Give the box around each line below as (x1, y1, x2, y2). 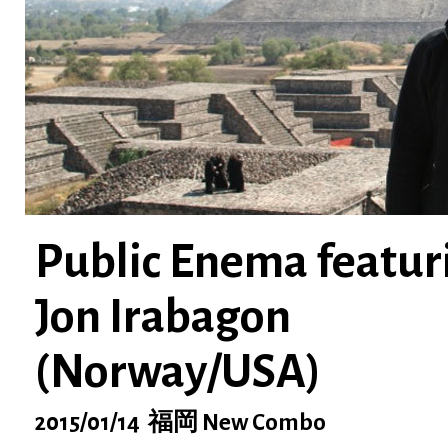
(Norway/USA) (35, 347, 321, 397)
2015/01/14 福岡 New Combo (35, 410, 326, 435)
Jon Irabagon (35, 292, 291, 342)
